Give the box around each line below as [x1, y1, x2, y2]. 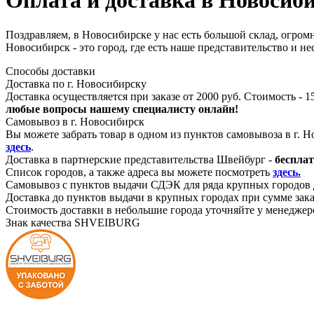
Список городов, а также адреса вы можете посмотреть [6, 165, 273, 178]
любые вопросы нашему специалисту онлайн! [6, 102, 238, 115]
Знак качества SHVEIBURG [6, 216, 140, 228]
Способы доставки [6, 64, 95, 77]
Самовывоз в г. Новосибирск [6, 115, 144, 128]
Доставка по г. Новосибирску [6, 77, 146, 90]
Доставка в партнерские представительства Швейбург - [6, 153, 275, 165]
